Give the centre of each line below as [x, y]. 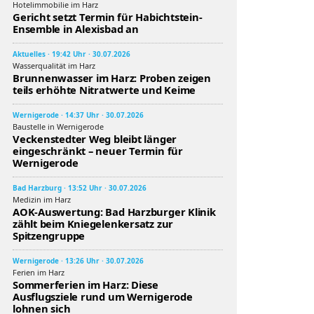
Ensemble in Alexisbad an [76, 29]
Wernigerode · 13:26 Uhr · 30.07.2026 [78, 261]
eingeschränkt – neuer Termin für [98, 151]
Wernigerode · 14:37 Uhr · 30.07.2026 [78, 115]
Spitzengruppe [49, 235]
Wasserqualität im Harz [54, 66]
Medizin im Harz [42, 199]
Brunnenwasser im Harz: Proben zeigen [112, 78]
